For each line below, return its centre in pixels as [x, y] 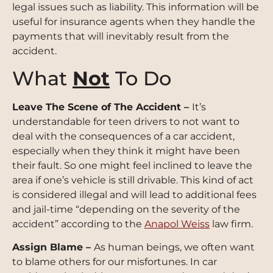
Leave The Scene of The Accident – [102, 107]
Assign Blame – [53, 247]
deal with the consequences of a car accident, [123, 136]
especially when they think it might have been [126, 151]
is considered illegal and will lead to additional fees [134, 194]
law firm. [231, 224]
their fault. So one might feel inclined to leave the [132, 165]
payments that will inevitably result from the [121, 36]
